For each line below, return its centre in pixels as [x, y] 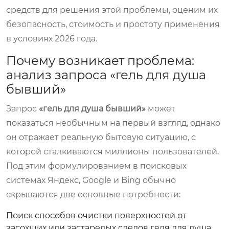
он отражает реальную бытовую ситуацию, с [101, 137]
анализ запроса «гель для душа [106, 75]
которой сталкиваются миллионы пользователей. [112, 151]
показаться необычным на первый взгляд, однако [113, 123]
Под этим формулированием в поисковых [96, 166]
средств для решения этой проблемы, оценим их [112, 10]
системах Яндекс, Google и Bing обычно [91, 180]
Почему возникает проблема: [100, 60]
